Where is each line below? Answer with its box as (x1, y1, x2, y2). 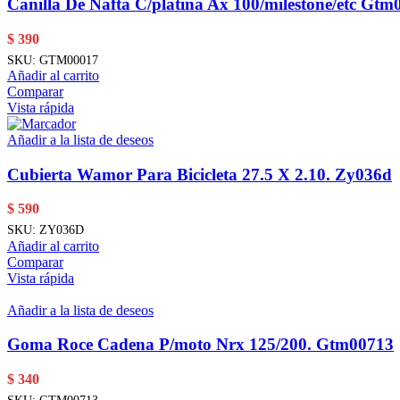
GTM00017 (39, 52, 98, 67)
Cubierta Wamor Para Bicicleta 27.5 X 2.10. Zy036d (7, 164, 392, 184)
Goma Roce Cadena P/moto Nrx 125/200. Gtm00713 (7, 335, 394, 354)
